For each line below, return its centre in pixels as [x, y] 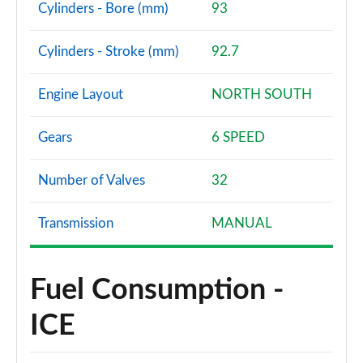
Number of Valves [92, 180]
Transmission [76, 223]
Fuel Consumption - [157, 290]
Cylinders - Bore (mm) [103, 9]
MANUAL [242, 223]
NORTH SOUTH [262, 94]
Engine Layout [81, 94]
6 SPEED [238, 137]
